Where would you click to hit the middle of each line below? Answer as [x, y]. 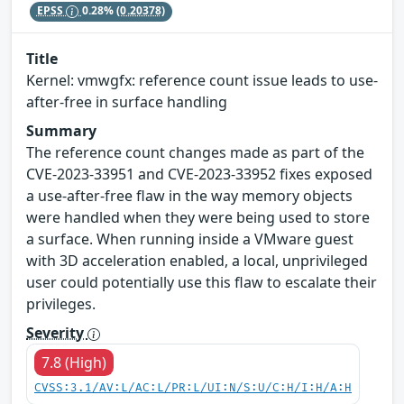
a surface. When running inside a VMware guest [190, 239]
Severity [57, 332]
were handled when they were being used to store [198, 217]
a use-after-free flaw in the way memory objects [189, 195]
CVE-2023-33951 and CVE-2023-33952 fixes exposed [199, 174]
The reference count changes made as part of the [195, 152]
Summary [61, 130]
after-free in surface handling [127, 101]
